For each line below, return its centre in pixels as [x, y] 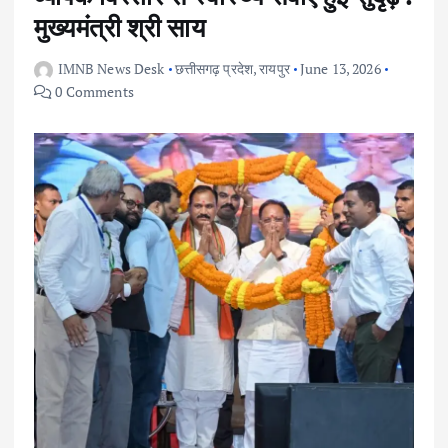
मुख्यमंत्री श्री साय [119, 26]
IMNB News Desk [111, 68]
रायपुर [274, 68]
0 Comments [93, 91]
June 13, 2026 [340, 68]
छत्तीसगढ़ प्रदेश [213, 68]
